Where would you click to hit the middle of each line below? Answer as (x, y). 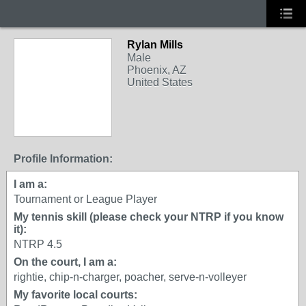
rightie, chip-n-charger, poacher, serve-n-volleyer (130, 277)
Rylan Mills (155, 45)
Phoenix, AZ (157, 70)
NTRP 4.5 (38, 244)
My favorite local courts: (75, 295)
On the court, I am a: (65, 262)
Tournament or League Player (85, 199)
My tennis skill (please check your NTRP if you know (149, 217)
